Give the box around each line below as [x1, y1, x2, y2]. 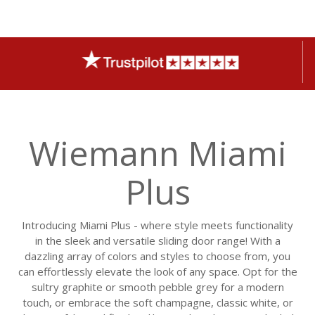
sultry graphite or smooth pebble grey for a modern [31, 280, 284, 294]
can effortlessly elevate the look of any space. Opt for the [18, 264, 297, 278]
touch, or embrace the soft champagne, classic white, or [22, 295, 293, 309]
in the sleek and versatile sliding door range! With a [34, 233, 281, 247]
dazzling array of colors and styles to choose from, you [25, 249, 290, 263]
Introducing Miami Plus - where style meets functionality [22, 218, 293, 232]
